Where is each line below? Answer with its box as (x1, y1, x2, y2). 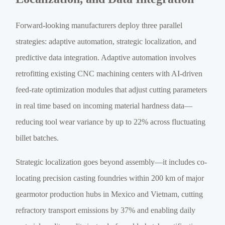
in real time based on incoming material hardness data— (16, 101, 193, 110)
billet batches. (16, 134, 59, 143)
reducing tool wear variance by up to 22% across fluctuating (16, 118, 206, 127)
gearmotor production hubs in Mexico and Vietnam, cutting (16, 190, 203, 199)
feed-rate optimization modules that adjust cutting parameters (16, 85, 207, 94)
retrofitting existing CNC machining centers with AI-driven (16, 69, 203, 78)
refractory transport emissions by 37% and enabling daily (16, 206, 196, 215)
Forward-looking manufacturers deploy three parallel (16, 21, 183, 30)
